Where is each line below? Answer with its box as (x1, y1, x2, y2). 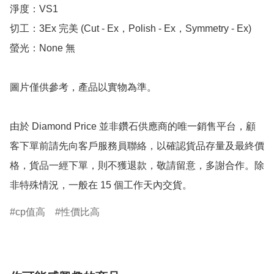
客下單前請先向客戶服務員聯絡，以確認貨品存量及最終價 (10, 141, 264, 152)
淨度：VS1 (10, 4, 58, 15)
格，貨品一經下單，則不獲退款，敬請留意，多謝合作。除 (10, 160, 264, 171)
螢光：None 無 (10, 43, 75, 54)
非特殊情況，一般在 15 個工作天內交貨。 (10, 180, 192, 191)
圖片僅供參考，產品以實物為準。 (10, 82, 157, 93)
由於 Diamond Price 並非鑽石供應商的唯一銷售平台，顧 (10, 121, 256, 132)
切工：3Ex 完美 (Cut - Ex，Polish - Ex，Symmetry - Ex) (10, 23, 251, 34)
